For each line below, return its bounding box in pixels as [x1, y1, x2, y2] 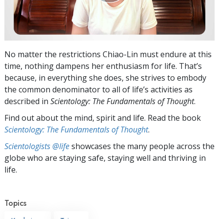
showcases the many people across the [69, 140, 215, 152]
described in [4, 95, 50, 107]
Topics [4, 197, 26, 209]
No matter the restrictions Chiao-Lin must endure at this [4, 48, 212, 60]
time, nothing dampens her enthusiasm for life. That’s [4, 60, 202, 71]
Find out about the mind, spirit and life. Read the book [4, 112, 201, 123]
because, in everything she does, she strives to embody [4, 72, 206, 83]
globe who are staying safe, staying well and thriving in [4, 152, 206, 163]
